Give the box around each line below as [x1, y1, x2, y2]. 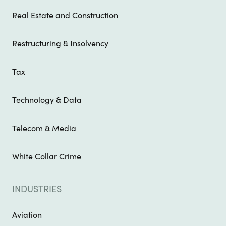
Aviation [12, 210, 42, 220]
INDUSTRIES [12, 183, 62, 195]
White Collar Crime [12, 151, 81, 162]
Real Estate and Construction [12, 10, 118, 21]
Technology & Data [12, 95, 82, 105]
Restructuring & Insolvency [12, 38, 108, 49]
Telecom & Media [12, 123, 76, 134]
